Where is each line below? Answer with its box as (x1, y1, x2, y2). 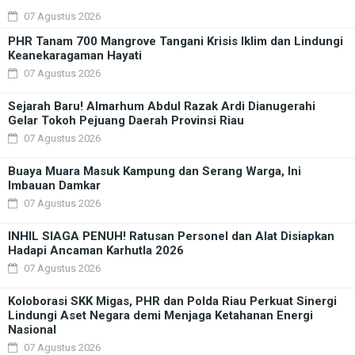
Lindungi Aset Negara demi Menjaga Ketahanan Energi (8, 308, 313, 323)
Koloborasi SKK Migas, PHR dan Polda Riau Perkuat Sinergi (8, 294, 337, 309)
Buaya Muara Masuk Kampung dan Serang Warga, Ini (8, 164, 301, 179)
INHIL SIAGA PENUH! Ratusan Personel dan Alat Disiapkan (8, 229, 334, 244)
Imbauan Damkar (8, 178, 101, 193)
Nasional (8, 323, 56, 338)
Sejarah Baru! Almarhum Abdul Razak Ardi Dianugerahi (8, 99, 315, 114)
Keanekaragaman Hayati (8, 48, 142, 63)
